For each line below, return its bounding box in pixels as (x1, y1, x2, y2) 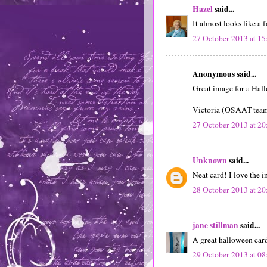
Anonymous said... (193, 67, 256, 80)
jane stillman (193, 219, 238, 231)
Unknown (193, 154, 227, 166)
